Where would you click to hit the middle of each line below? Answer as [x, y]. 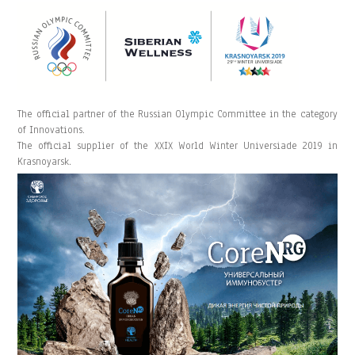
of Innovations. [52, 129]
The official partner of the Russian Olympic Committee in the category [177, 113]
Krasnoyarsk [44, 161]
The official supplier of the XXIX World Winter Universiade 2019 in [177, 145]
